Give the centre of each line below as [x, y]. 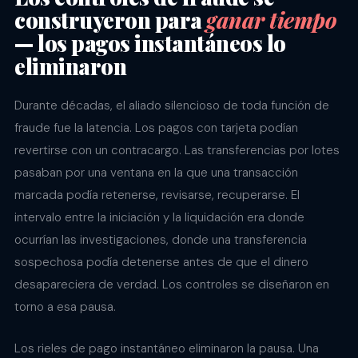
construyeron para [110, 20]
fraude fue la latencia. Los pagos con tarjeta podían [156, 128]
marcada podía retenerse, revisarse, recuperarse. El [157, 195]
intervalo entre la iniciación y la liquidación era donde [159, 218]
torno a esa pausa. [65, 307]
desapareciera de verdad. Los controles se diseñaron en [172, 285]
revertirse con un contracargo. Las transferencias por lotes [177, 151]
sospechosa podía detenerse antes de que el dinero [161, 263]
